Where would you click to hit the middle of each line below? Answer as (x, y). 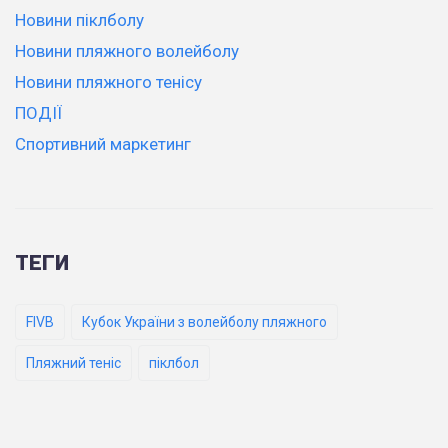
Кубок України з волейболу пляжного (204, 321)
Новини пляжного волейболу (127, 50)
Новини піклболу (79, 19)
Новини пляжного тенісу (108, 81)
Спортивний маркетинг (103, 143)
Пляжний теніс (73, 362)
